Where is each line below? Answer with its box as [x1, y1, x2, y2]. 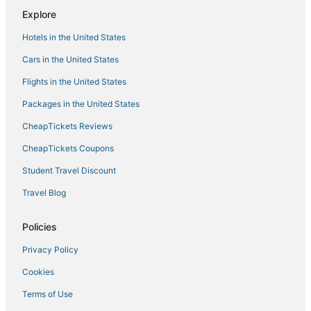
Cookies [22, 267, 54, 278]
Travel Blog [22, 187, 66, 199]
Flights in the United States [22, 76, 126, 87]
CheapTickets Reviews [22, 121, 112, 132]
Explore [22, 8, 56, 21]
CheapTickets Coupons [22, 143, 114, 154]
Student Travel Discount [22, 165, 116, 176]
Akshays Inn [33, 6, 88, 18]
